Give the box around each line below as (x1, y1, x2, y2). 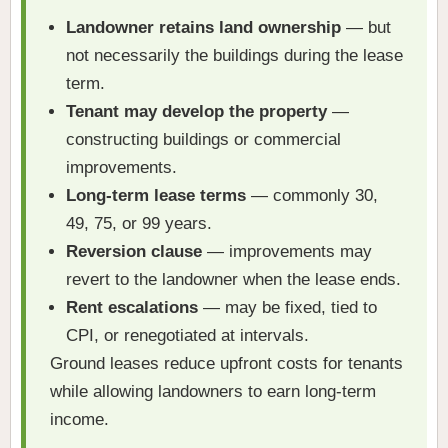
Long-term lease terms (66, 186, 246, 206)
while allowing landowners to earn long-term (50, 382, 376, 402)
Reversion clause (66, 242, 202, 262)
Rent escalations (66, 298, 198, 318)
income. (50, 410, 109, 430)
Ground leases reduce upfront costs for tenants (50, 354, 403, 374)
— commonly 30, (246, 186, 378, 206)
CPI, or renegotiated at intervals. (66, 326, 309, 346)
